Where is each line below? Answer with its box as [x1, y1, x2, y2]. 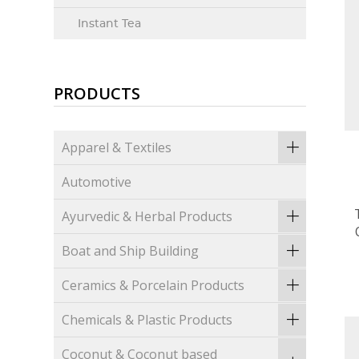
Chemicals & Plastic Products [62, 311, 233, 329]
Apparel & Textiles [62, 139, 172, 157]
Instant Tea [78, 18, 142, 30]
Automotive [62, 173, 132, 192]
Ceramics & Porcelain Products [62, 276, 245, 295]
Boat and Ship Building [62, 242, 200, 260]
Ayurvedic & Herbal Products [62, 208, 233, 226]
